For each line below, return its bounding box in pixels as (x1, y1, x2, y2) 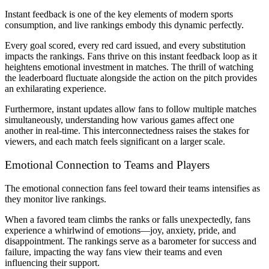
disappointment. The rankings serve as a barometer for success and (5, 235, 256, 246)
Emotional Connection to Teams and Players (5, 159, 210, 172)
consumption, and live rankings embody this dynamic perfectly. (5, 20, 244, 31)
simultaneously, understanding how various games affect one (5, 115, 234, 125)
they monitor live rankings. (5, 193, 106, 204)
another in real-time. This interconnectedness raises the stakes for (5, 125, 249, 136)
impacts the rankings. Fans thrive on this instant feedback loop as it (5, 51, 257, 62)
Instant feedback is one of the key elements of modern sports (5, 9, 233, 20)
